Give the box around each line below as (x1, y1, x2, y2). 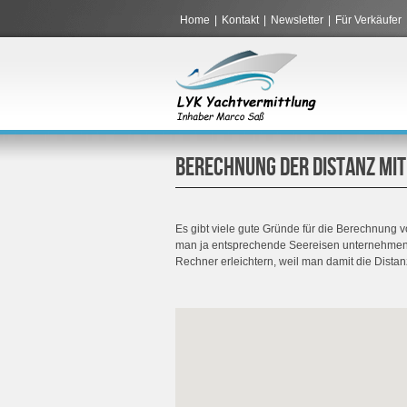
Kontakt (222, 14, 259, 26)
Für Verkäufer (335, 14, 402, 26)
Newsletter (271, 14, 323, 26)
